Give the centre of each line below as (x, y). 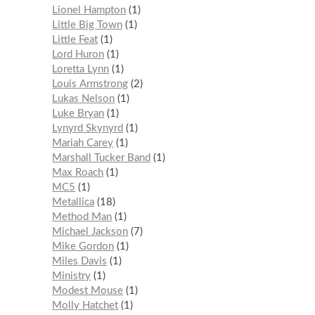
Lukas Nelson (84, 98)
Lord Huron (78, 54)
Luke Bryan (78, 113)
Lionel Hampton (89, 10)
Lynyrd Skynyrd (88, 128)
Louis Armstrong (90, 84)
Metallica (73, 202)
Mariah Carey (83, 143)
